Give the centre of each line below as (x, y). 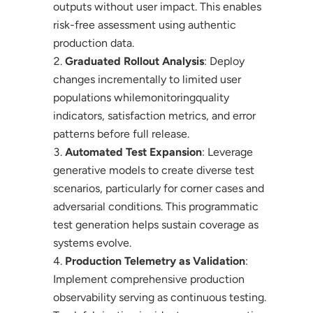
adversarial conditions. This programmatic (155, 206)
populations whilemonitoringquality (141, 97)
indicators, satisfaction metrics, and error (154, 115)
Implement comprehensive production (148, 279)
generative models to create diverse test (153, 170)
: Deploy (224, 61)
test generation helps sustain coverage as (155, 224)
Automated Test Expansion (133, 152)
